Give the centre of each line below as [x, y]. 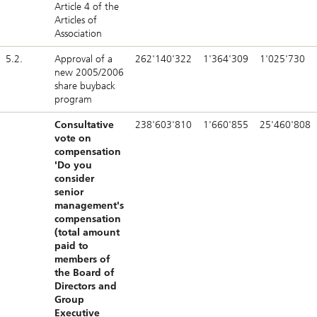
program [73, 100]
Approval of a [83, 59]
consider [74, 179]
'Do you [73, 166]
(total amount [87, 233]
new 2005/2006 [89, 73]
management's [89, 206]
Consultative [84, 125]
